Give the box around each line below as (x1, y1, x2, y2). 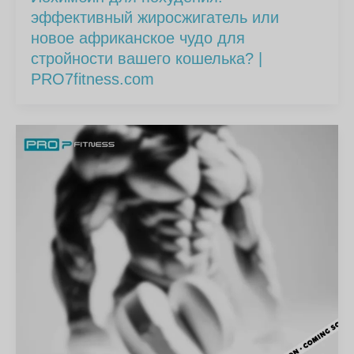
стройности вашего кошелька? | (31, 50, 263, 68)
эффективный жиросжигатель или (31, 9, 280, 27)
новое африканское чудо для (31, 29, 246, 47)
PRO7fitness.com (31, 70, 155, 88)
